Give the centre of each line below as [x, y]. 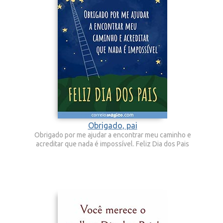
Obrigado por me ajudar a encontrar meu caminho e [112, 135]
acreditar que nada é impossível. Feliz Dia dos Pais [112, 144]
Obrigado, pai [112, 125]
